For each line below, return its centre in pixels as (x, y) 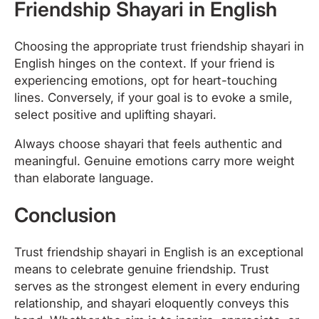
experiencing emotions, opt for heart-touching (146, 80)
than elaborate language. (84, 178)
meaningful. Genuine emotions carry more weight (155, 161)
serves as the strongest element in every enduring (157, 286)
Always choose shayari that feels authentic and (148, 143)
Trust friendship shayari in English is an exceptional (159, 252)
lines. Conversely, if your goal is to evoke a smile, (153, 97)
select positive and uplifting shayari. (115, 114)
